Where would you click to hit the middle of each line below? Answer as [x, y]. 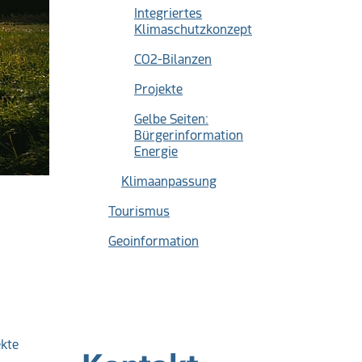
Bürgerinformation [189, 135]
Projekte [158, 89]
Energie [156, 152]
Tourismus [139, 211]
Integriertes [168, 13]
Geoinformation [154, 241]
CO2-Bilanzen [173, 59]
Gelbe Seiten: [171, 119]
